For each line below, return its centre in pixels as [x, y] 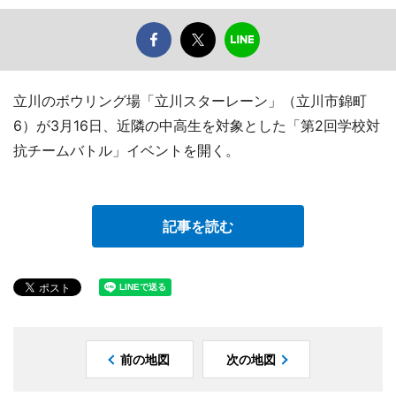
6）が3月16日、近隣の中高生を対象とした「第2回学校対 [197, 126]
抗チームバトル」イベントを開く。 [126, 151]
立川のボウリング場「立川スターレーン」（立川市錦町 [190, 101]
